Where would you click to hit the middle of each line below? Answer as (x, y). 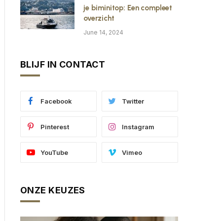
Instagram (138, 127)
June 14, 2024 (103, 32)
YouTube (54, 152)
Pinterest (55, 127)
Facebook (56, 101)
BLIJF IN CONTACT (63, 64)
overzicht (99, 18)
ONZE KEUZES (53, 190)
